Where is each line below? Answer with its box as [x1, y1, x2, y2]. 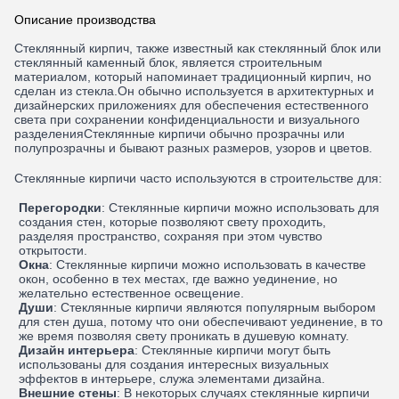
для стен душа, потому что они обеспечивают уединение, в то [19, 314, 384, 329]
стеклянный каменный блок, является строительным [14, 55, 322, 69]
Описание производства [14, 12, 156, 27]
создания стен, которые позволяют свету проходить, [19, 215, 327, 229]
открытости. [19, 243, 88, 257]
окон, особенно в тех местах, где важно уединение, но [19, 272, 338, 286]
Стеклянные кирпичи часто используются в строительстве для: [14, 170, 382, 185]
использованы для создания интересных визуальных [19, 357, 330, 371]
